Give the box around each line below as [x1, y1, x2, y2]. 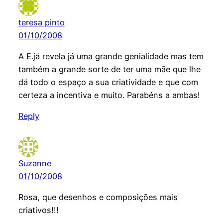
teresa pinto [18, 17, 65, 27]
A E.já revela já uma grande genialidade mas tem [18, 51, 204, 62]
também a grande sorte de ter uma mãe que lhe [18, 64, 201, 75]
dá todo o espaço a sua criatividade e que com [18, 77, 198, 88]
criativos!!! [18, 205, 59, 216]
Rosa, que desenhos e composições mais [18, 192, 178, 203]
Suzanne [18, 158, 51, 169]
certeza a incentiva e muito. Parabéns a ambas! [18, 90, 200, 101]
